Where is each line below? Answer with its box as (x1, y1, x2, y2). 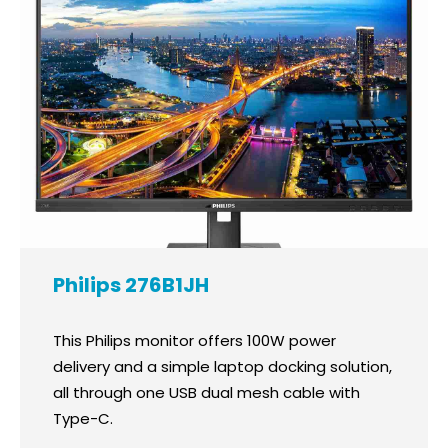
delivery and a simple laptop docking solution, (52, 356, 392, 378)
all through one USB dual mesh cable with (52, 382, 360, 404)
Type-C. (52, 408, 113, 430)
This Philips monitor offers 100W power (52, 330, 336, 352)
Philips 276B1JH (52, 271, 209, 300)
